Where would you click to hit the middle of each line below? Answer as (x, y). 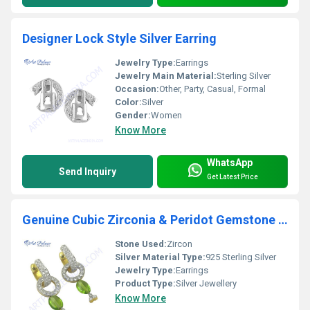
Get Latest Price (232, 177)
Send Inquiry (88, 171)
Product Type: (145, 283)
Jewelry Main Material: (166, 75)
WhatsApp (230, 162)
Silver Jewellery (206, 283)
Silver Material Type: (160, 257)
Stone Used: (141, 244)
